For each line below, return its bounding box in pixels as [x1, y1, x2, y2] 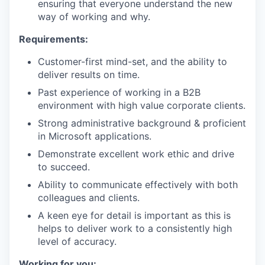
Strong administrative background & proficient [38, 117, 246, 129]
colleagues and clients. [38, 192, 140, 203]
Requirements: [19, 33, 88, 45]
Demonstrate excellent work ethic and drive [38, 148, 234, 160]
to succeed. [38, 161, 90, 173]
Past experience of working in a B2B [38, 86, 201, 98]
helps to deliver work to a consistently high [38, 222, 232, 234]
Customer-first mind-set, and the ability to [38, 56, 227, 67]
